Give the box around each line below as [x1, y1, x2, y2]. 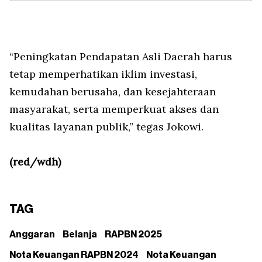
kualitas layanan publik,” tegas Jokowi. [9, 120, 204, 134]
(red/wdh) [9, 155, 61, 169]
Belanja [63, 230, 97, 240]
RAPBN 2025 [105, 230, 162, 240]
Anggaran [9, 230, 55, 240]
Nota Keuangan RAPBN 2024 [9, 250, 139, 260]
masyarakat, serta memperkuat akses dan [9, 102, 219, 116]
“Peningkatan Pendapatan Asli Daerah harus [9, 50, 232, 64]
